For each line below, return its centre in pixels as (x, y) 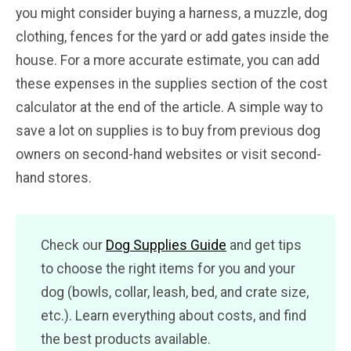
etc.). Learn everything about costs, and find (174, 315)
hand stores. (54, 177)
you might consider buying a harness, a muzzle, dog (172, 13)
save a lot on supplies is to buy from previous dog (168, 130)
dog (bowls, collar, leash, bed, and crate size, (175, 292)
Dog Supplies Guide (166, 245)
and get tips (264, 245)
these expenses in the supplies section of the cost (172, 83)
